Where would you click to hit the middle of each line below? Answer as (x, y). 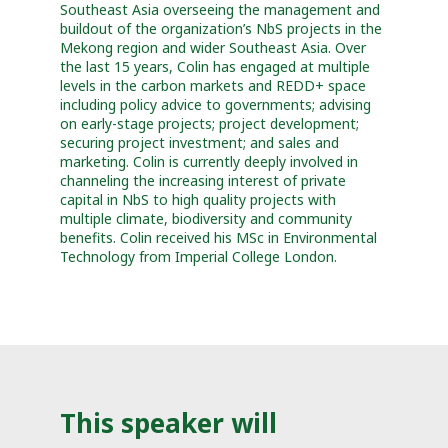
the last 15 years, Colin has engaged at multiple (215, 67)
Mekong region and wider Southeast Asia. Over (213, 48)
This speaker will (168, 422)
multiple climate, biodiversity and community (206, 219)
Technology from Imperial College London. (198, 257)
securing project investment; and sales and (199, 143)
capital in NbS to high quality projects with (198, 200)
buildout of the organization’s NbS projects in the (221, 29)
